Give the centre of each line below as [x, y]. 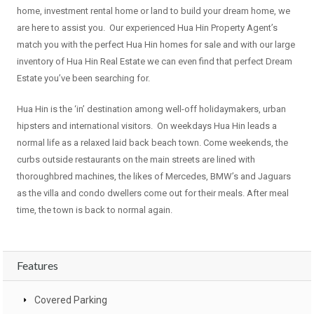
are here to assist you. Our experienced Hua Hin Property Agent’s [147, 28]
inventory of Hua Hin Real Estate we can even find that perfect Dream [155, 62]
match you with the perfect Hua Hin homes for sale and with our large [156, 45]
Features [37, 266]
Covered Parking [71, 300]
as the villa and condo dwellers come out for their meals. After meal [153, 193]
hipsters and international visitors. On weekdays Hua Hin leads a [147, 126]
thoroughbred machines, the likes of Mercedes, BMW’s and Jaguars [154, 177]
